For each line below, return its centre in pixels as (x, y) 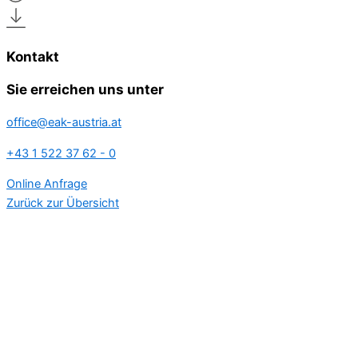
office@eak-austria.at (64, 122)
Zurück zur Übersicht (63, 203)
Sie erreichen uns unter (85, 89)
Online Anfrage (47, 184)
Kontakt (33, 56)
